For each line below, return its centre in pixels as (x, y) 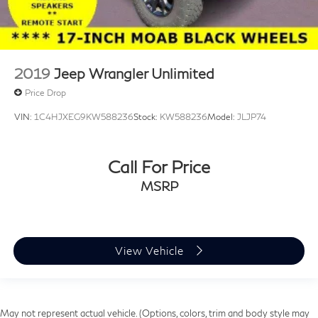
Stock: (147, 117)
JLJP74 (252, 117)
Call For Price (159, 166)
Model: (222, 117)
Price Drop (45, 92)
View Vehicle (151, 251)
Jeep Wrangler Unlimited (134, 73)
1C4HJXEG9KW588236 (84, 117)
